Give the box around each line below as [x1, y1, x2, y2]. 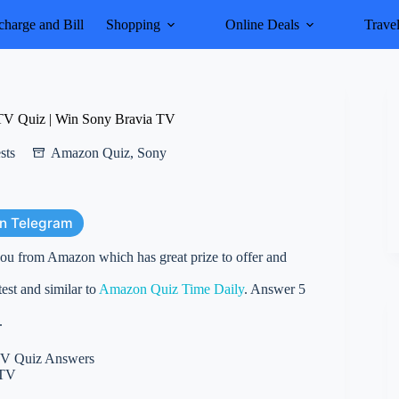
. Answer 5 [244, 281, 305, 297]
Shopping [105, 16, 160, 32]
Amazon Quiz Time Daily [99, 281, 244, 297]
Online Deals [224, 16, 299, 32]
